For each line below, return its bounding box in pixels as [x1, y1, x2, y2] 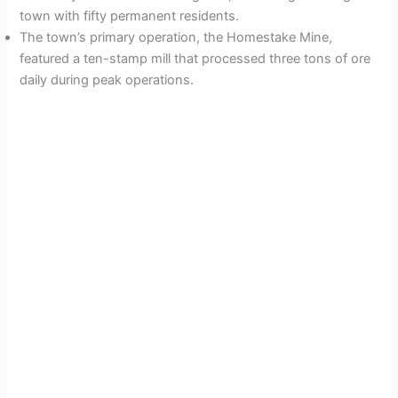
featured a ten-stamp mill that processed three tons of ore [20, 51, 371, 68]
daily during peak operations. [20, 72, 195, 89]
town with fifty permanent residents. [20, 8, 240, 25]
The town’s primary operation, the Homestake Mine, [20, 29, 333, 46]
